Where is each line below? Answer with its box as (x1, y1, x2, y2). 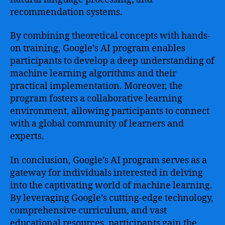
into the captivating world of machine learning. (10, 179, 212, 191)
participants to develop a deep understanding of (10, 55, 214, 67)
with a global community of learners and (10, 118, 184, 130)
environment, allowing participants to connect (10, 105, 209, 117)
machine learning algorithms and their (10, 68, 176, 79)
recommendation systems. (10, 6, 123, 18)
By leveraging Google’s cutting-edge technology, (10, 192, 213, 204)
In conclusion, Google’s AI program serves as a (10, 154, 207, 166)
